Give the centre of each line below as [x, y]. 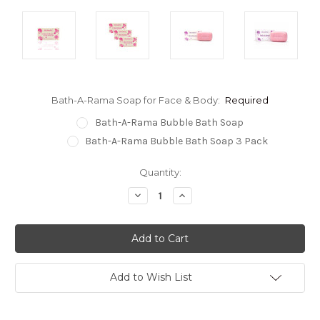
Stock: [30, 186]
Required [247, 100]
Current [33, 172]
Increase [198, 195]
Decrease [156, 195]
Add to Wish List [151, 277]
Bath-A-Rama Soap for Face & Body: [136, 100]
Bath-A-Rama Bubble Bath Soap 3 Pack [177, 141]
